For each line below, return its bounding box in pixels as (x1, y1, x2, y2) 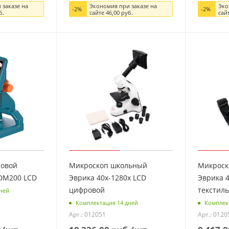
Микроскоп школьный (68, 160, 147, 170)
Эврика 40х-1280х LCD (68, 172, 146, 182)
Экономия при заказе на (89, 2, 157, 10)
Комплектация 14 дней (75, 198, 138, 207)
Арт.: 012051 (68, 210, 106, 219)
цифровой (68, 185, 105, 195)
